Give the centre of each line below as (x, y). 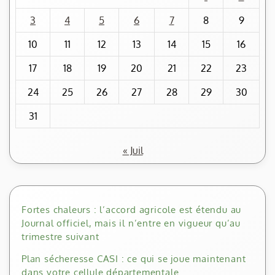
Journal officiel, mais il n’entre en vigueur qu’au (131, 223)
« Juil (133, 151)
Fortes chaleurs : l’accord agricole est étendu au (132, 210)
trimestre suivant (60, 237)
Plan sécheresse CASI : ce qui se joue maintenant (134, 259)
